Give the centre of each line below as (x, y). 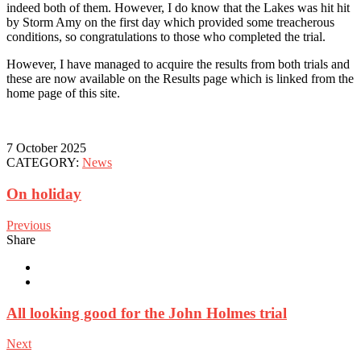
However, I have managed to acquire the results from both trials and (178, 64)
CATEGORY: (44, 163)
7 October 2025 (46, 148)
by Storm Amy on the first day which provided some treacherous (170, 23)
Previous (29, 225)
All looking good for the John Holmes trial (147, 313)
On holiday (44, 194)
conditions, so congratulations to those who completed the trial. (166, 37)
